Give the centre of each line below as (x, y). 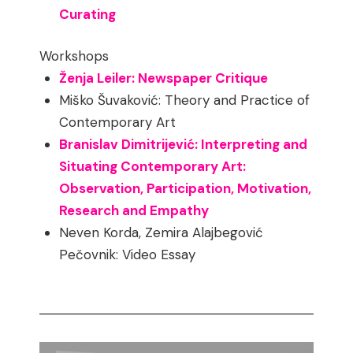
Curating (88, 14)
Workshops (74, 56)
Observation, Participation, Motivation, (186, 189)
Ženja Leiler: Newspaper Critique (164, 78)
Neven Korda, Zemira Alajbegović (162, 233)
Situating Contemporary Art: (153, 167)
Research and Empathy (134, 211)
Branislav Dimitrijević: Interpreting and (184, 145)
